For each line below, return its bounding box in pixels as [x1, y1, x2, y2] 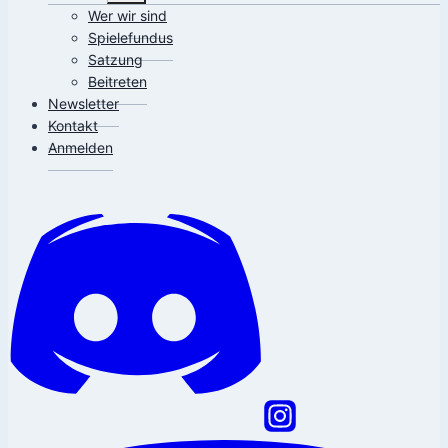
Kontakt [48, 116, 98, 134]
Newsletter [48, 94, 119, 112]
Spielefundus [88, 28, 173, 46]
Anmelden [48, 138, 113, 156]
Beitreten [88, 72, 147, 90]
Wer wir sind [88, 6, 167, 24]
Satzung [88, 50, 143, 68]
